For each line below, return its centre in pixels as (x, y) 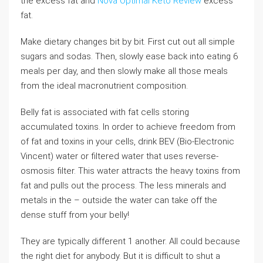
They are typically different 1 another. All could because (130, 241)
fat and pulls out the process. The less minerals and (123, 186)
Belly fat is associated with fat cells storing (105, 112)
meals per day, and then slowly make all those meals (124, 71)
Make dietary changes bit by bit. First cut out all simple (128, 42)
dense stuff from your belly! (75, 215)
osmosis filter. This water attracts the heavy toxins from (130, 171)
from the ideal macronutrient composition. (104, 86)
